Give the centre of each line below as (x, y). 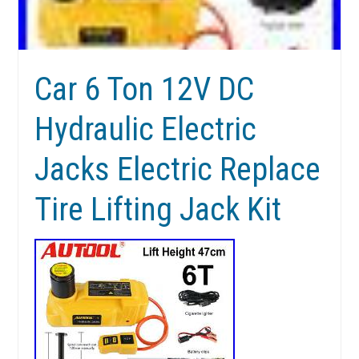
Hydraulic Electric (146, 130)
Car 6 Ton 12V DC (145, 90)
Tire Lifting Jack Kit (158, 210)
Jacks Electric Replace (178, 170)
